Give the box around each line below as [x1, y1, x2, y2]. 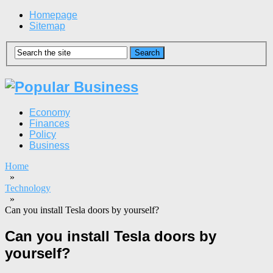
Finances [29, 118, 69, 129]
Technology [5, 183, 51, 194]
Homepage [29, 10, 77, 20]
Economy [29, 107, 70, 118]
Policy [29, 129, 56, 140]
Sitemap [29, 21, 65, 31]
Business [29, 140, 69, 151]
